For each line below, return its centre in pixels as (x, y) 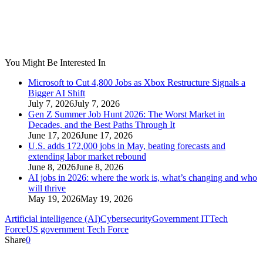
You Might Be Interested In (55, 63)
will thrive (47, 188)
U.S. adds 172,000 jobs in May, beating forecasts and (127, 146)
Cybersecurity (126, 219)
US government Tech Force (77, 230)
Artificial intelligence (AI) (53, 219)
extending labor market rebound (87, 157)
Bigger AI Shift (57, 93)
